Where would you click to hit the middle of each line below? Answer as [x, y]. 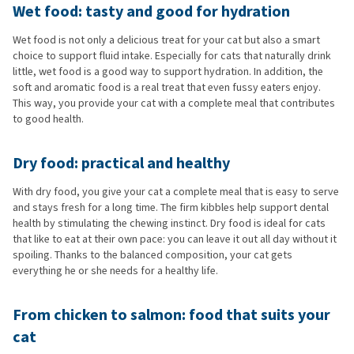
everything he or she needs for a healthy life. [115, 270]
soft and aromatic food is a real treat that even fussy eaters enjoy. [167, 87]
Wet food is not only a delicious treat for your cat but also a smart [166, 40]
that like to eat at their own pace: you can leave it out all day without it [175, 239]
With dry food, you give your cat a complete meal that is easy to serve [176, 191]
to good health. [48, 119]
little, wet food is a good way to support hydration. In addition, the [168, 71]
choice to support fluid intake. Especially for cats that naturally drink [172, 55]
